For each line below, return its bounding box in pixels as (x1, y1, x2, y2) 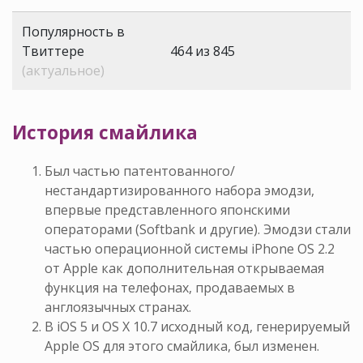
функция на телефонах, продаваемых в (45, 279, 295, 297)
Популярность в (22, 23, 125, 41)
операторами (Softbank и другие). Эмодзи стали (45, 220, 351, 239)
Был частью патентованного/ (45, 162, 235, 181)
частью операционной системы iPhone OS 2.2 (45, 240, 335, 258)
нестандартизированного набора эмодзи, (45, 181, 314, 200)
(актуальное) (22, 62, 105, 80)
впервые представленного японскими (45, 201, 290, 220)
